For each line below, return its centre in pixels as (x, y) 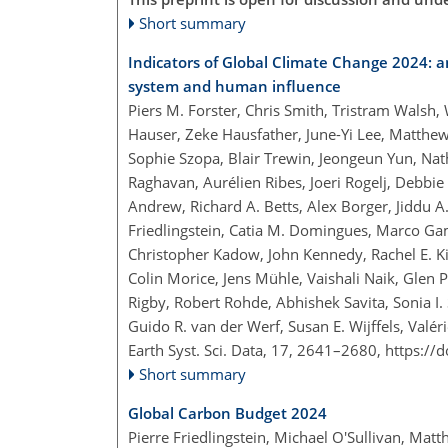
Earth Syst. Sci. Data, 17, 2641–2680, (256, 350)
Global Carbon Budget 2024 (227, 413)
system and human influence (234, 86)
